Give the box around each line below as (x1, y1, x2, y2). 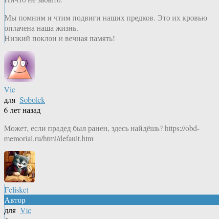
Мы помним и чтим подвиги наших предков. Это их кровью (4, 12, 207, 23)
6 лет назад (4, 105, 41, 115)
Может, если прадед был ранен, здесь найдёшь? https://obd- (4, 123, 199, 133)
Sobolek (20, 94, 45, 105)
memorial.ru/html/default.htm (4, 133, 93, 144)
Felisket (4, 184, 28, 195)
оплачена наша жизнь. (4, 22, 78, 33)
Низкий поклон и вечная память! (4, 33, 115, 44)
